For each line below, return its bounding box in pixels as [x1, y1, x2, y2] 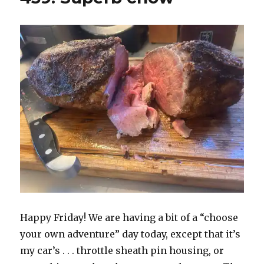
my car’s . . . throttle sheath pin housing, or [20, 244, 225, 256]
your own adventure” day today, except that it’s [20, 227, 241, 240]
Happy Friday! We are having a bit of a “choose [20, 211, 239, 223]
